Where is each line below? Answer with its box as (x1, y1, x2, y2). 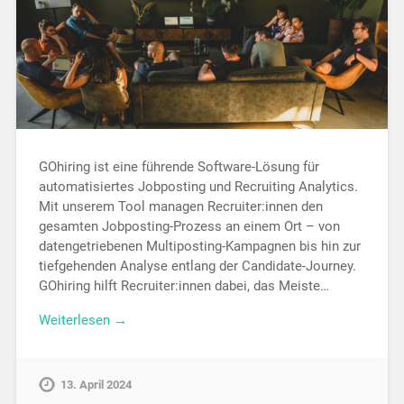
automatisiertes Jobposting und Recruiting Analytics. (38, 178, 358, 195)
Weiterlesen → (38, 312, 127, 329)
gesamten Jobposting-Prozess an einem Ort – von (38, 217, 340, 234)
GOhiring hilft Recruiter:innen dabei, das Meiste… (38, 277, 329, 294)
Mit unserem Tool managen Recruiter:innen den (38, 197, 323, 215)
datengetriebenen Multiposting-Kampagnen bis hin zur (38, 237, 361, 254)
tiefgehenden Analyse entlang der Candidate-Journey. (38, 257, 356, 274)
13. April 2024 (60, 378, 132, 392)
